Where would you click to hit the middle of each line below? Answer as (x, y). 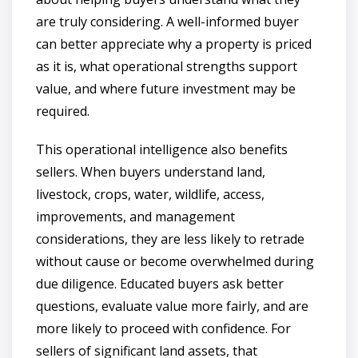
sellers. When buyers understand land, (151, 171)
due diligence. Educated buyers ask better (160, 283)
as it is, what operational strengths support (167, 66)
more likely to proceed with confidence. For (163, 328)
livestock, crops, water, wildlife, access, (150, 194)
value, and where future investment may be (166, 88)
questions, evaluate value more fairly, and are (172, 306)
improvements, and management (135, 216)
